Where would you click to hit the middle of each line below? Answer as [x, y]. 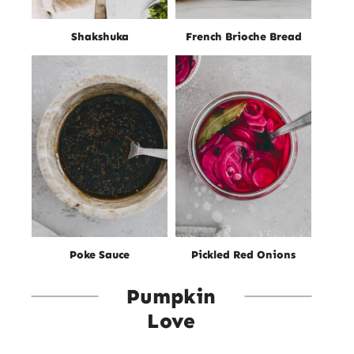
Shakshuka [100, 37]
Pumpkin [171, 296]
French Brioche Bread [243, 37]
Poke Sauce [100, 254]
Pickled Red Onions [243, 254]
